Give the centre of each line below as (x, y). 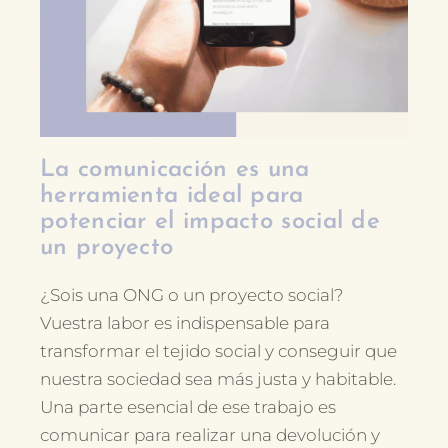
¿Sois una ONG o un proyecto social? (192, 295)
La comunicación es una (175, 170)
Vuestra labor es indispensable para (185, 323)
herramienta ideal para (172, 196)
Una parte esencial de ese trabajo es (188, 407)
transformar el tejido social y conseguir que (218, 351)
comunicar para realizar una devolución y (210, 435)
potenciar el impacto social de (210, 222)
